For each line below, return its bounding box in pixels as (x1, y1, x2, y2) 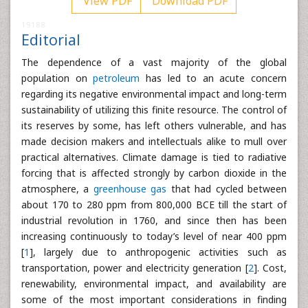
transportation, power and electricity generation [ (21, 261, 248, 274)
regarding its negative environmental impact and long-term (21, 87, 287, 100)
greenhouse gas (93, 182, 167, 195)
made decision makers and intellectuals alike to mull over (21, 135, 287, 148)
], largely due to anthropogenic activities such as (30, 245, 287, 258)
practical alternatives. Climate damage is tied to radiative (21, 151, 287, 164)
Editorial (21, 30, 80, 49)
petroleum (93, 71, 140, 85)
